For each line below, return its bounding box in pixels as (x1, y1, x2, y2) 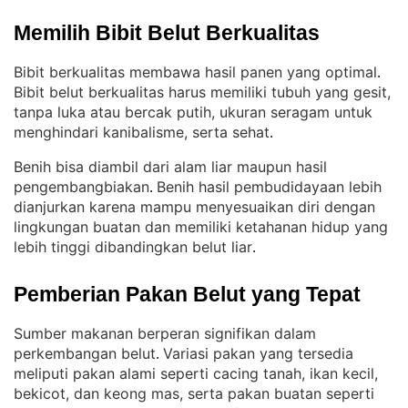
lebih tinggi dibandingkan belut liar (14, 238, 252, 256)
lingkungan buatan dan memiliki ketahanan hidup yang (14, 218, 388, 236)
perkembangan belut (14, 344, 156, 362)
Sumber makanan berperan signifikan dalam (14, 324, 316, 342)
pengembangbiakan (14, 178, 149, 196)
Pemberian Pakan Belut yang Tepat (14, 282, 361, 306)
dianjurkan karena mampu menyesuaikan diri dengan (14, 198, 375, 216)
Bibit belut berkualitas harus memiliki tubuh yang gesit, (14, 83, 391, 101)
